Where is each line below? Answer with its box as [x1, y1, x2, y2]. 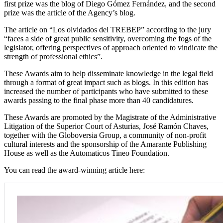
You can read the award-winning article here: [4, 166, 145, 175]
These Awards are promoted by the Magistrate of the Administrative [4, 113, 216, 122]
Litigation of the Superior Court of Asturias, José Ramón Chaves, [4, 122, 209, 131]
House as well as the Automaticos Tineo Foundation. [4, 149, 169, 158]
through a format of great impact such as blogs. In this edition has [4, 78, 208, 87]
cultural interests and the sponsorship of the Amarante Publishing [4, 140, 207, 149]
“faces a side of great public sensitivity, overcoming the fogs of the [4, 34, 212, 43]
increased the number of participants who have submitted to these [4, 87, 208, 96]
